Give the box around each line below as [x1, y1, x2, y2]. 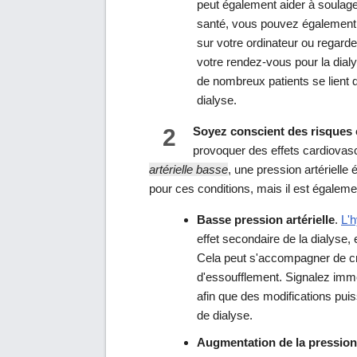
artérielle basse [149, 162, 228, 176]
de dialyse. [197, 308, 253, 322]
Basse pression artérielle [197, 212, 335, 226]
